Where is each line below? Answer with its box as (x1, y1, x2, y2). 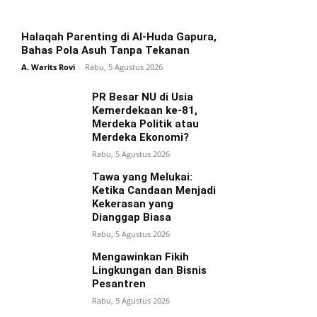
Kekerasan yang (92, 197, 173, 210)
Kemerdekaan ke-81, (92, 103, 197, 117)
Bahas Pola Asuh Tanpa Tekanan (21, 43, 190, 57)
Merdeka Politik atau (92, 117, 199, 130)
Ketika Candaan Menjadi (92, 183, 216, 197)
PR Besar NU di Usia (92, 90, 193, 103)
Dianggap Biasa (92, 210, 171, 224)
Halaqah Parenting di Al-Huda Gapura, (21, 30, 217, 43)
